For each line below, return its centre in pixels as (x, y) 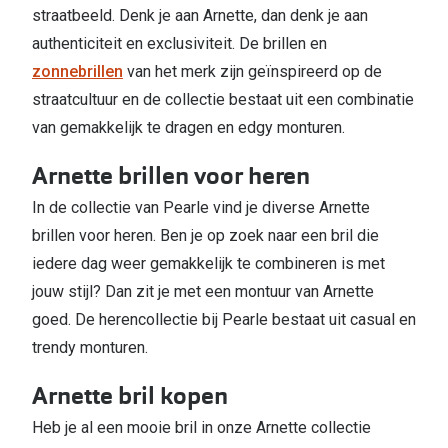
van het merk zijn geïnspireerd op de (252, 72)
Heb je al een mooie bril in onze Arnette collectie (201, 428)
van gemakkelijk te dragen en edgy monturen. (188, 128)
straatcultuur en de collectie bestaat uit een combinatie (223, 100)
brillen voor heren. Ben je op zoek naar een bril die (205, 236)
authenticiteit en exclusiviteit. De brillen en (179, 44)
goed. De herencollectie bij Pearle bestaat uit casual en (224, 320)
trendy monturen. (90, 348)
